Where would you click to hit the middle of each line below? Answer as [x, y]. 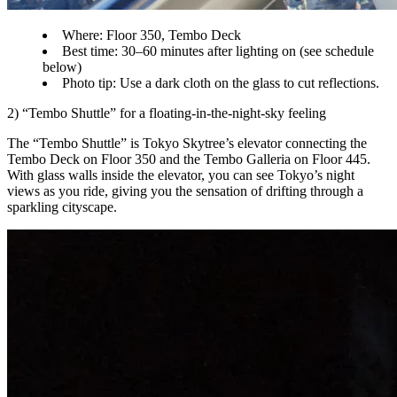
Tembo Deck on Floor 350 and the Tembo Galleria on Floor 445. [189, 159]
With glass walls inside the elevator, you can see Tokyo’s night [181, 175]
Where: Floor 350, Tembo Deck [152, 35]
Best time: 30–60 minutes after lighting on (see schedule [218, 51]
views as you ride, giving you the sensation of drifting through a [185, 191]
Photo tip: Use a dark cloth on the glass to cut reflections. [221, 82]
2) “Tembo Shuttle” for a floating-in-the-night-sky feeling [167, 113]
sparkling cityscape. [62, 206]
